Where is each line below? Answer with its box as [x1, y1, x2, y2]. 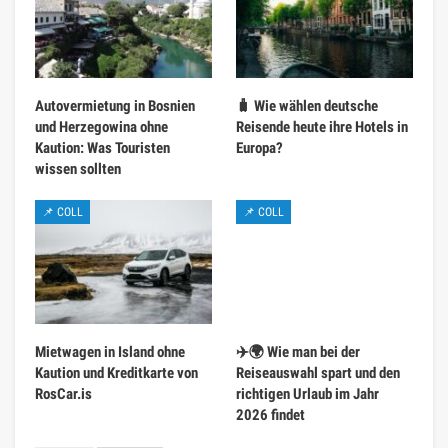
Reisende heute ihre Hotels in [236, 117, 408, 136]
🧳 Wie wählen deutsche [236, 96, 378, 115]
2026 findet [236, 405, 305, 424]
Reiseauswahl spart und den [236, 363, 400, 382]
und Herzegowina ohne [35, 117, 168, 136]
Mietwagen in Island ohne [35, 342, 185, 361]
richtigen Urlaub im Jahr [236, 384, 379, 403]
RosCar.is [35, 384, 92, 403]
